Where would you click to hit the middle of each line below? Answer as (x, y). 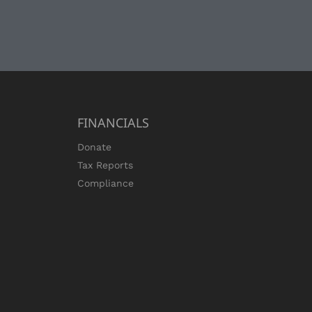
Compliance (106, 183)
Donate (94, 147)
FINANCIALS (113, 123)
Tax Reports (105, 165)
